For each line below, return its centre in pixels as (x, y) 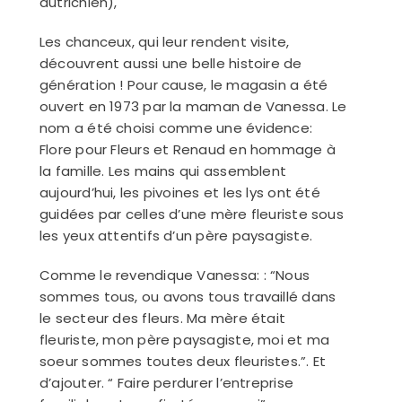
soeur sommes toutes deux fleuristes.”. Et (183, 362)
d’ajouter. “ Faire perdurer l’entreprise (166, 383)
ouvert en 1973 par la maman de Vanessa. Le (193, 107)
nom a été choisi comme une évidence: (176, 128)
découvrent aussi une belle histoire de (170, 64)
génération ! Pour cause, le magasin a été (184, 85)
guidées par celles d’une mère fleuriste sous (191, 214)
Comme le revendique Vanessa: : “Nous (175, 275)
